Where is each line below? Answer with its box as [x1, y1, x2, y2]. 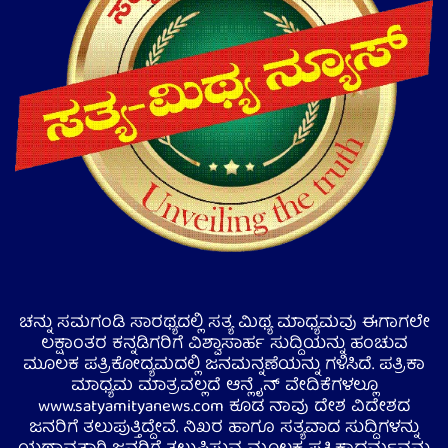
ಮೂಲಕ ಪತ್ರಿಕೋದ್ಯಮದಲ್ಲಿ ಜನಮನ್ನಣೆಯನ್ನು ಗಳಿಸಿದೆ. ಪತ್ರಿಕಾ [23, 350, 425, 380]
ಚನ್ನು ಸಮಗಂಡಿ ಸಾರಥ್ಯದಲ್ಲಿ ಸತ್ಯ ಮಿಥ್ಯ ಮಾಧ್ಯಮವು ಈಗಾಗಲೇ [18, 308, 430, 338]
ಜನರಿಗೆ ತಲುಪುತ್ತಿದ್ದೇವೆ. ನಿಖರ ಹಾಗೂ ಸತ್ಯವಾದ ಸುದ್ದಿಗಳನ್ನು [29, 413, 419, 443]
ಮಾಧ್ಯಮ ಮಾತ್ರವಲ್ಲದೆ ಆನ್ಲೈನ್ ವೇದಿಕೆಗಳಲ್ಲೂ [70, 371, 378, 401]
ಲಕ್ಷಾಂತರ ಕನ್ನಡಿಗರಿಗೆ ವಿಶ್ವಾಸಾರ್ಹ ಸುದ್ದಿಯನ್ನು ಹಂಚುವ [40, 329, 408, 359]
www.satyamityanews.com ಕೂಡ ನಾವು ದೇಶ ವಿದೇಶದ [38, 392, 410, 422]
